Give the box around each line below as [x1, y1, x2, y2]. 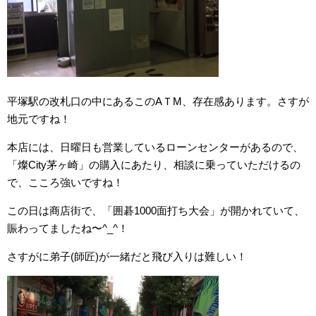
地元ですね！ [7, 112, 71, 125]
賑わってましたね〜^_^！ [7, 221, 128, 234]
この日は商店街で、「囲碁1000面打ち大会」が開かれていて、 [7, 204, 305, 217]
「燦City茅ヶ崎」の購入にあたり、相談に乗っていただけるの [7, 158, 300, 171]
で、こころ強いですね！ [7, 176, 123, 188]
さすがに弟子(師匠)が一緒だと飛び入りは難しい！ [7, 250, 247, 262]
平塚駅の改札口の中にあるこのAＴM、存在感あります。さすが [7, 95, 309, 107]
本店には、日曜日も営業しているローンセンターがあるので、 [7, 140, 303, 153]
